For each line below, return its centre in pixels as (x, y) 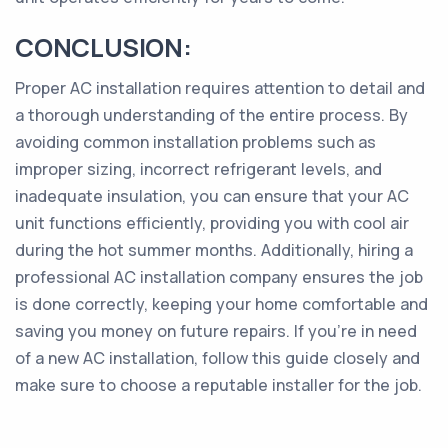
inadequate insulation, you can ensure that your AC (212, 196)
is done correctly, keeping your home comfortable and (221, 304)
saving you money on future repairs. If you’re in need (216, 331)
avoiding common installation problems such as (195, 142)
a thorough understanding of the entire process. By (211, 115)
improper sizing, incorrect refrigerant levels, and (198, 169)
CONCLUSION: (103, 47)
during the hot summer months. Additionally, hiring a (214, 250)
